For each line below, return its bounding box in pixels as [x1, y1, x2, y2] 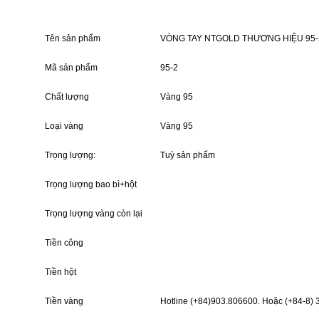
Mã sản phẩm [45, 63, 98, 73]
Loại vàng [45, 121, 83, 131]
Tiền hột [45, 267, 76, 277]
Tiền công [45, 238, 83, 248]
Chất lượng [45, 92, 89, 102]
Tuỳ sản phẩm [160, 150, 215, 160]
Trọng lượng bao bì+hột [45, 179, 137, 189]
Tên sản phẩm [45, 33, 100, 43]
